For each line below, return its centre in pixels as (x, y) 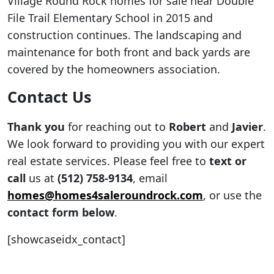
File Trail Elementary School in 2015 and (110, 17)
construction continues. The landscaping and (124, 35)
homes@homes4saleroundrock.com (105, 195)
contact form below (61, 212)
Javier (247, 126)
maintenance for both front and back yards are (129, 52)
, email (150, 178)
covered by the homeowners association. (114, 69)
